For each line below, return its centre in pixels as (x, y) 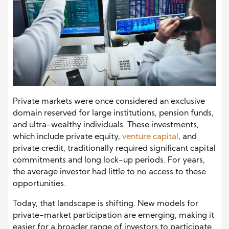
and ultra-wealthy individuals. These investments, (106, 125)
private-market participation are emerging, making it (113, 215)
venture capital (150, 137)
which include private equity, (67, 137)
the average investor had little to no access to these (109, 172)
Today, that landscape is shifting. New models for (106, 204)
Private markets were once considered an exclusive (109, 101)
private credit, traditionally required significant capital (114, 148)
